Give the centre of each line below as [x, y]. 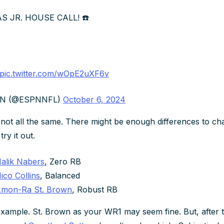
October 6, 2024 [94, 99]
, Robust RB [95, 189]
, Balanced [60, 175]
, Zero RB [63, 161]
